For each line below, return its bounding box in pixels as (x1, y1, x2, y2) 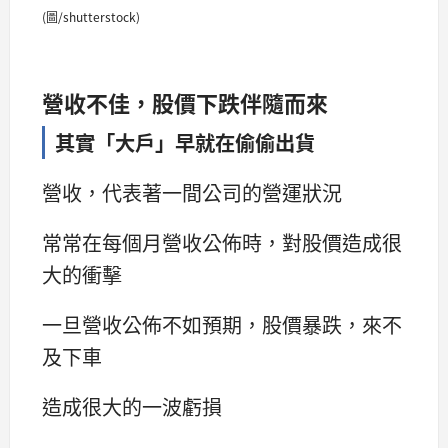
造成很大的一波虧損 (42, 392, 222, 422)
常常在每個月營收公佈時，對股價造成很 (42, 228, 402, 258)
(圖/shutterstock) (42, 7, 140, 25)
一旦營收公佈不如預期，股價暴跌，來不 (42, 310, 402, 340)
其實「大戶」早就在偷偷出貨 (55, 126, 315, 157)
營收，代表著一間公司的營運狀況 (42, 178, 342, 207)
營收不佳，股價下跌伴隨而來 (42, 85, 328, 118)
